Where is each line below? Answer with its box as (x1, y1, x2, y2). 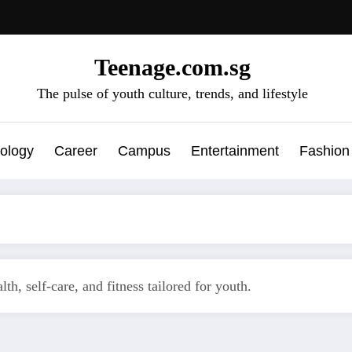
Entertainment (191, 142, 279, 159)
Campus (118, 142, 170, 159)
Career (54, 142, 97, 159)
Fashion (299, 142, 350, 159)
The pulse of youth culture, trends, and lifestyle (36, 85, 308, 101)
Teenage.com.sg (93, 53, 251, 80)
